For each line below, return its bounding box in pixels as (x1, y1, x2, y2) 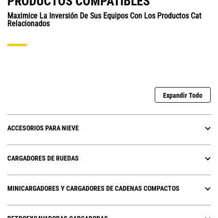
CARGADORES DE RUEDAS (7, 154, 79, 163)
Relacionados (7, 19, 50, 29)
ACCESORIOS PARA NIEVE (7, 124, 79, 132)
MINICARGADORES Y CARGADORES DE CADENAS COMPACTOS (7, 184, 180, 193)
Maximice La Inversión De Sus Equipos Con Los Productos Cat (7, 11, 201, 21)
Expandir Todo (163, 91, 202, 100)
